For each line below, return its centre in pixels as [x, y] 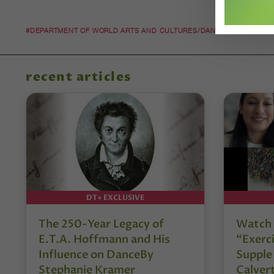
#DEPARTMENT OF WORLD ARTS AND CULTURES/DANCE [126, 31]
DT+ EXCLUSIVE [115, 197]
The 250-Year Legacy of [101, 224]
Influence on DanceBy [96, 254]
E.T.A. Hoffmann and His [104, 239]
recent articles [79, 77]
